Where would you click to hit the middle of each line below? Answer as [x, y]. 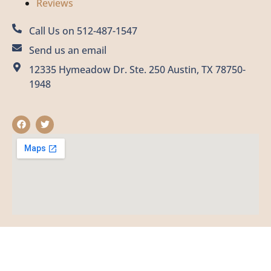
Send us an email [68, 50]
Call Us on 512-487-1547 [83, 31]
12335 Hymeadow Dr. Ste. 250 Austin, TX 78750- [137, 69]
